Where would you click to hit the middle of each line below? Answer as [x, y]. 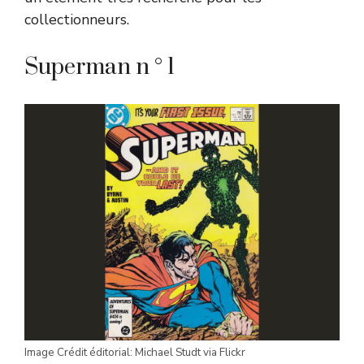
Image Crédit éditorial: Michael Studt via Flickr [135, 352]
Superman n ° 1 [100, 67]
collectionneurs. [77, 19]
